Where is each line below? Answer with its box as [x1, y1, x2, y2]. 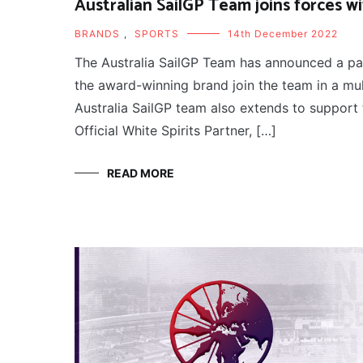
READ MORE [107, 166, 174, 181]
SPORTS [135, 28, 179, 41]
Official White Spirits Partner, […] [75, 122, 276, 139]
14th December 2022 [228, 28, 338, 41]
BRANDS [75, 28, 120, 41]
